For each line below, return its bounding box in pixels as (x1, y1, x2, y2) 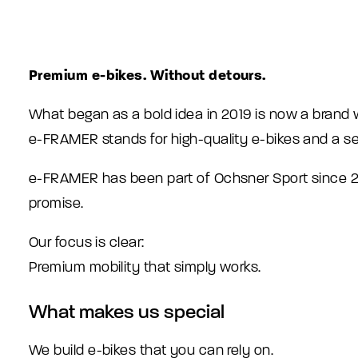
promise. (29, 195, 84, 212)
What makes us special (29, 300, 225, 324)
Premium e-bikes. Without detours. (29, 66, 266, 84)
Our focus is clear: (29, 234, 145, 251)
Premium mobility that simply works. (29, 259, 261, 276)
